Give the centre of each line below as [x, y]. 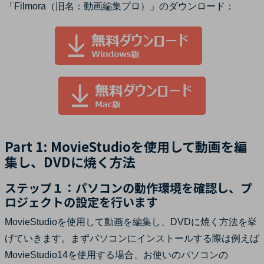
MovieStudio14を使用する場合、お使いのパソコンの [116, 255]
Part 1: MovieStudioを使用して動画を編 [126, 146]
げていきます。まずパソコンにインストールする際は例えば [132, 238]
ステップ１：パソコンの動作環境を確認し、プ [128, 187]
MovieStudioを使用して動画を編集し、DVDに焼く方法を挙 [131, 222]
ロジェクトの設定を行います [81, 202]
